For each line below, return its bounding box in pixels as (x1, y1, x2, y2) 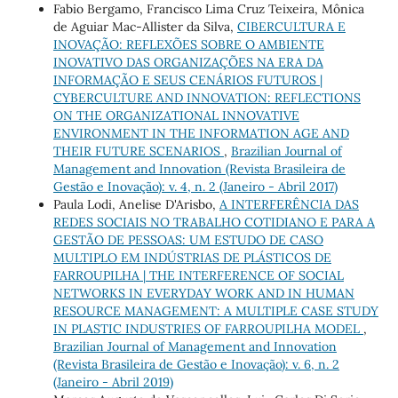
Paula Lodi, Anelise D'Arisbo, (52, 195, 219, 212)
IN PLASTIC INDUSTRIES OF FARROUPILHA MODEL (52, 320, 363, 337)
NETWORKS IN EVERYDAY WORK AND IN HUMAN (52, 284, 354, 301)
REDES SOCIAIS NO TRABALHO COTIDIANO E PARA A (52, 213, 375, 230)
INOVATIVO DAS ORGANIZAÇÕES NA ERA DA (52, 53, 323, 70)
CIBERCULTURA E (236, 18, 346, 35)
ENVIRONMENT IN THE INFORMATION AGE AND (52, 124, 349, 141)
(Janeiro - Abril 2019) (52, 373, 173, 390)
